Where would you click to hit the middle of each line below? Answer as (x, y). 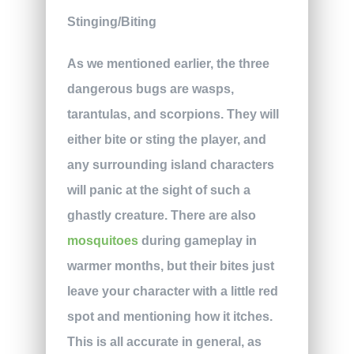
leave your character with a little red (172, 291)
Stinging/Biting (111, 21)
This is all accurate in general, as (164, 341)
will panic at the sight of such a (158, 190)
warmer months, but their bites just (170, 265)
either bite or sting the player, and (166, 139)
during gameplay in (197, 240)
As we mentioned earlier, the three (168, 63)
